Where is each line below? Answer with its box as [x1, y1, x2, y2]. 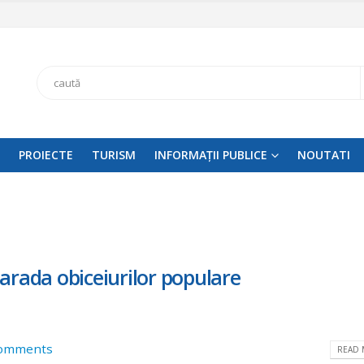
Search [37, 74, 71, 89]
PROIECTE [19, 146, 73, 162]
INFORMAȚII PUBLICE [154, 146, 267, 162]
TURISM [92, 146, 136, 162]
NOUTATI [297, 146, 350, 162]
